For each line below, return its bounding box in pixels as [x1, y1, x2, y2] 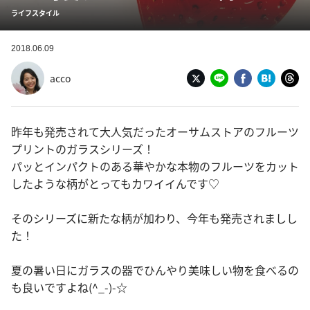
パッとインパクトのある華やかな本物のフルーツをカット [11, 158, 299, 174]
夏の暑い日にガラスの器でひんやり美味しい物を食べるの [11, 262, 299, 278]
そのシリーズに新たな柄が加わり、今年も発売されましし [11, 210, 298, 226]
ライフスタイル [11, 8, 60, 18]
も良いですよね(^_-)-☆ [11, 279, 127, 295]
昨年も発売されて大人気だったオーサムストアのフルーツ [11, 123, 299, 140]
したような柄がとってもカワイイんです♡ [11, 175, 219, 192]
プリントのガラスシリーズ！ [11, 140, 154, 157]
